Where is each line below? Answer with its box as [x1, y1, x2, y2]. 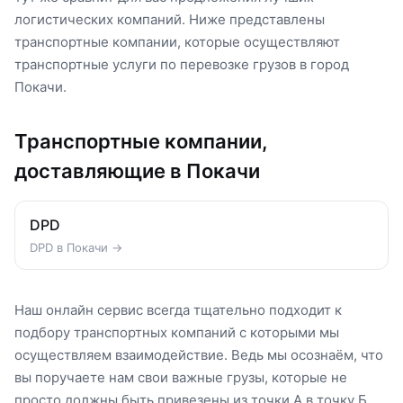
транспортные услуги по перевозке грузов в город [14, 55, 349, 73]
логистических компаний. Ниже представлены [14, 10, 325, 28]
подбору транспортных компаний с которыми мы [14, 323, 339, 341]
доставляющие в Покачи [14, 158, 260, 183]
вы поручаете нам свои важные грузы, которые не [14, 368, 347, 386]
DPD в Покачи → [30, 239, 122, 255]
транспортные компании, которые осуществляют [14, 32, 340, 50]
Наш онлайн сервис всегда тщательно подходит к [14, 300, 342, 318]
